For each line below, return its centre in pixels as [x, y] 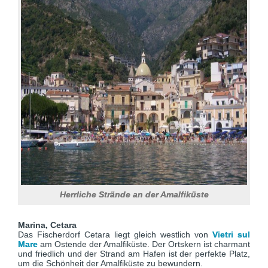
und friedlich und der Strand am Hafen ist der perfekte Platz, [134, 254]
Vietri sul [231, 234]
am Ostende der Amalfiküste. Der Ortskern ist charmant [144, 244]
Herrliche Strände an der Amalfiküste [134, 194]
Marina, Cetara [50, 225]
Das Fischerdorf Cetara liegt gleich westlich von [115, 234]
